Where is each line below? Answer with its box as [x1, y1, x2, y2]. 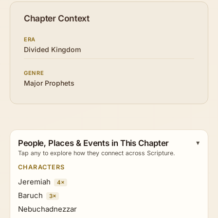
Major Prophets [24, 79, 74, 88]
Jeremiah [18, 177, 51, 186]
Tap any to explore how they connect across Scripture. [18, 149, 175, 157]
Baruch [18, 190, 43, 200]
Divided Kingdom [24, 45, 81, 54]
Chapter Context [24, 13, 90, 24]
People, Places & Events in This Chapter [18, 138, 169, 148]
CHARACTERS [18, 163, 65, 171]
